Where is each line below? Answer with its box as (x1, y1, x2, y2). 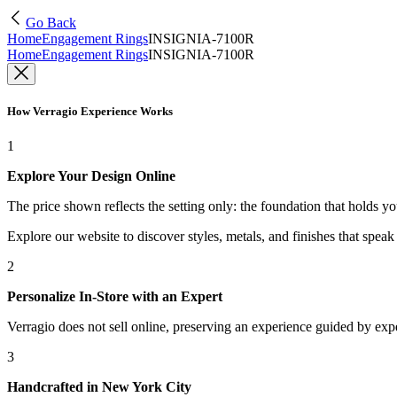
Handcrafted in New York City (7, 379, 191, 395)
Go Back (26, 15, 76, 30)
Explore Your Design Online (7, 168, 175, 184)
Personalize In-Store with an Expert (7, 289, 222, 305)
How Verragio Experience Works (7, 105, 173, 119)
